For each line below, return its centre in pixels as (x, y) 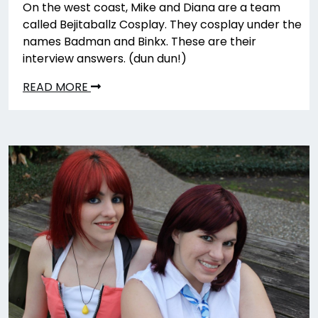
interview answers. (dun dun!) (105, 59)
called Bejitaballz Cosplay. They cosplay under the (162, 25)
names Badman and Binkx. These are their (139, 42)
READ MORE (57, 87)
